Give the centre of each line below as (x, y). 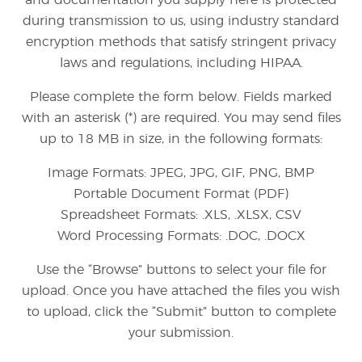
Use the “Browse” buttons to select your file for (181, 270)
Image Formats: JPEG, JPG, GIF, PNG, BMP (181, 173)
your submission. (181, 333)
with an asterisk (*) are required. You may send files (181, 118)
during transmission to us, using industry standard (181, 21)
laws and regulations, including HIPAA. (181, 63)
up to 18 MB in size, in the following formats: (181, 139)
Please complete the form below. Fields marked (181, 97)
